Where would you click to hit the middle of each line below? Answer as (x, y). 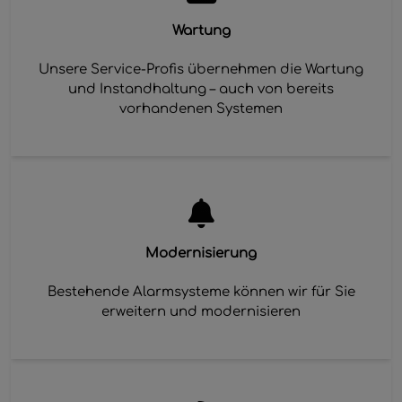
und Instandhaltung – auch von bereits (201, 89)
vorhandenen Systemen (201, 109)
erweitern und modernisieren (201, 311)
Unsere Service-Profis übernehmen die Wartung (201, 69)
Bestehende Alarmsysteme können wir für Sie (201, 292)
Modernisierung (201, 253)
